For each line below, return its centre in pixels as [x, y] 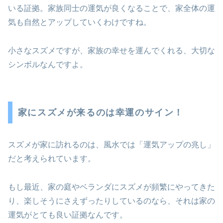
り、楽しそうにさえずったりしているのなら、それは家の [111, 201]
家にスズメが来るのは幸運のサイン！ [101, 112]
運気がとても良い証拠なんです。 [68, 215]
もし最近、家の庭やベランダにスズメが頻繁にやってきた [111, 187]
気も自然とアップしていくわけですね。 [80, 22]
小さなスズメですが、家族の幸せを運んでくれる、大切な [111, 51]
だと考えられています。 [52, 158]
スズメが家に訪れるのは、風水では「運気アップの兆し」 [111, 144]
